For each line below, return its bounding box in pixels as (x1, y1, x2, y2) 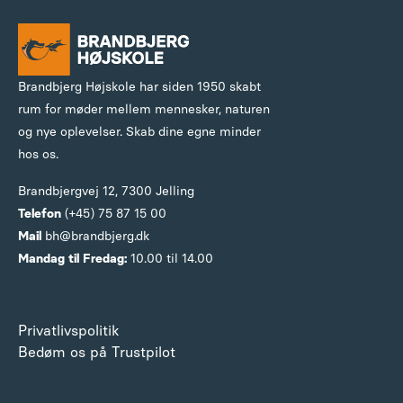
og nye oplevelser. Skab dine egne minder (18, 123, 261, 139)
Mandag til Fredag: (18, 250, 127, 266)
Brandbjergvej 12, (18, 183, 121, 199)
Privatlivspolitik (18, 321, 119, 339)
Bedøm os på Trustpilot (18, 343, 175, 361)
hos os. (18, 146, 58, 162)
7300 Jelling (121, 183, 194, 199)
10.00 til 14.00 (127, 250, 213, 266)
